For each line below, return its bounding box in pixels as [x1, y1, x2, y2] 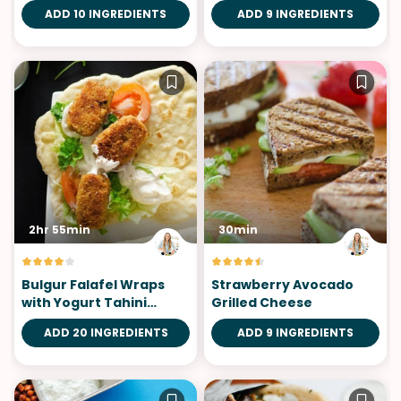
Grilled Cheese [211, 293, 312, 311]
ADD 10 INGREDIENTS [45, 5, 166, 21]
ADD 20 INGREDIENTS [43, 324, 168, 340]
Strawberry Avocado [211, 275, 354, 294]
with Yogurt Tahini [21, 293, 147, 311]
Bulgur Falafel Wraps [21, 275, 165, 294]
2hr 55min [29, 221, 90, 237]
